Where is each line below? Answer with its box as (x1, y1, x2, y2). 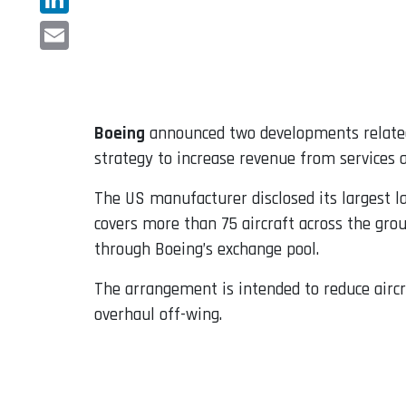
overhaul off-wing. (94, 304, 222, 327)
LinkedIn (40, 16, 100, 40)
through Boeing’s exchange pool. (94, 238, 319, 262)
